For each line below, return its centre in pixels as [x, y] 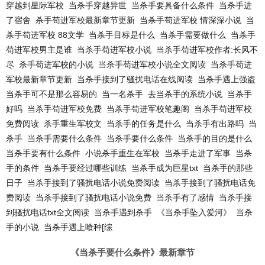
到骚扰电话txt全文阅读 [48, 212]
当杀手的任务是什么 [144, 124]
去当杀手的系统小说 [185, 94]
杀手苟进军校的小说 [56, 64]
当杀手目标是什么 [122, 35]
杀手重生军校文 [73, 124]
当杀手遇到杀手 [123, 212]
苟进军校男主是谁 [39, 50]
